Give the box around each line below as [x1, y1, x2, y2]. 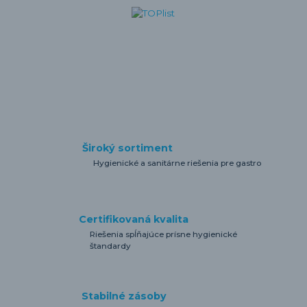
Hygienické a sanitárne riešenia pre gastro [93, 158, 261, 169]
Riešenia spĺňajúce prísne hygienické [90, 229, 238, 239]
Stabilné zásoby [82, 289, 167, 302]
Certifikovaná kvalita [79, 212, 189, 225]
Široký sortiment [82, 142, 173, 155]
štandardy [90, 241, 132, 251]
